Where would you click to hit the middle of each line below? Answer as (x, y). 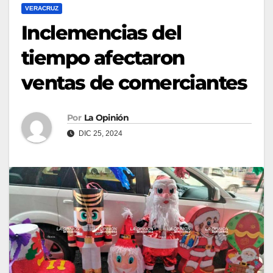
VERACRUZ (42, 8)
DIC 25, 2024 (100, 133)
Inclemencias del (101, 32)
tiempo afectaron (103, 57)
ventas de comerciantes (134, 82)
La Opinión (106, 117)
